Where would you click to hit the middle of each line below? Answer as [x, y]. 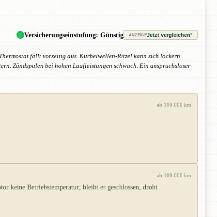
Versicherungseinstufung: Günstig [74, 35]
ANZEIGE [138, 35]
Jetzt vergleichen [169, 35]
